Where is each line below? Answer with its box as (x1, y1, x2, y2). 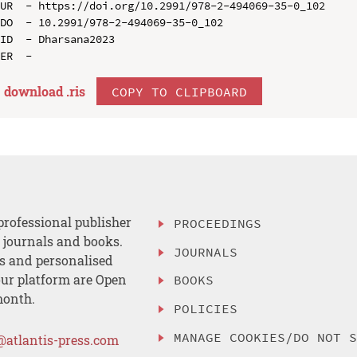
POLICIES (174, 300, 238, 317)
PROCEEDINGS (174, 214, 262, 231)
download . (3, 82, 69, 100)
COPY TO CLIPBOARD (111, 83, 247, 100)
